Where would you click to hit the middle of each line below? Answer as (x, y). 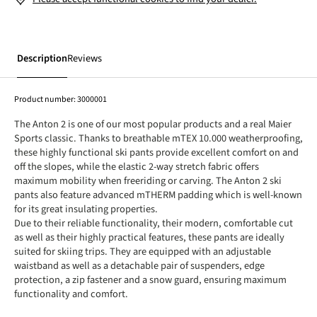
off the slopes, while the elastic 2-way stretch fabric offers (137, 167)
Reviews (85, 58)
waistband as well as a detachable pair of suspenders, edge (139, 266)
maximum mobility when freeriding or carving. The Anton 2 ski (148, 181)
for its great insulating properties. (86, 209)
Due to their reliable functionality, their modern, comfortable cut (154, 223)
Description (42, 58)
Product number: (46, 99)
